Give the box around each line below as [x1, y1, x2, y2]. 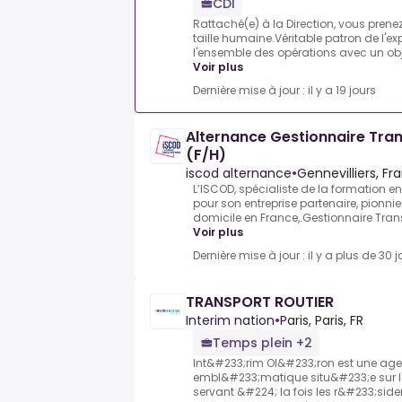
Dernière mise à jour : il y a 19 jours [193, 83, 376, 99]
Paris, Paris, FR [280, 311, 363, 330]
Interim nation [186, 311, 275, 330]
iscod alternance [186, 164, 292, 183]
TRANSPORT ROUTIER [186, 292, 334, 313]
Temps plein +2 [213, 334, 312, 353]
